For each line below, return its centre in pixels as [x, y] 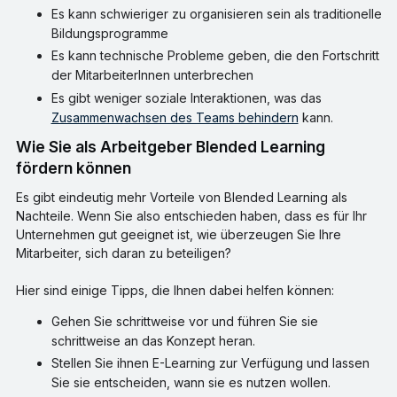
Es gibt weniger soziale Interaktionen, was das [186, 97]
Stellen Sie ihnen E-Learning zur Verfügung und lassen [210, 363]
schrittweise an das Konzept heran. [153, 340]
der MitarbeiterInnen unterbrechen [152, 75]
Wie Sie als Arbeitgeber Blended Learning [23, 146]
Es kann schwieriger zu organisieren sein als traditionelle [216, 13]
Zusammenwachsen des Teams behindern [175, 117]
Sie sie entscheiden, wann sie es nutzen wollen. [191, 383]
